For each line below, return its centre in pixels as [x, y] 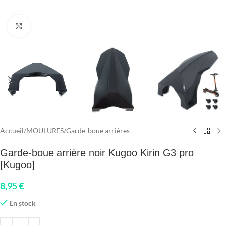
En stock [23, 203]
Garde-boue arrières [98, 131]
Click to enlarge [53, 26]
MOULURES [45, 131]
